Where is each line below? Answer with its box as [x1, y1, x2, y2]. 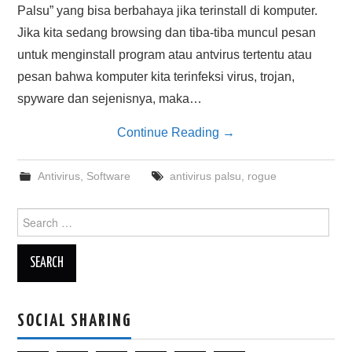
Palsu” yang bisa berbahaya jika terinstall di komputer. [17, 4, 318, 17]
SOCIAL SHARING [17, 313, 132, 330]
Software [86, 170, 130, 182]
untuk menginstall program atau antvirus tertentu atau [17, 48, 313, 61]
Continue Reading [117, 126, 222, 139]
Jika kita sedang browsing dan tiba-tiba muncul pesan [17, 26, 317, 39]
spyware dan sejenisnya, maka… [17, 92, 203, 105]
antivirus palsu [169, 170, 241, 182]
